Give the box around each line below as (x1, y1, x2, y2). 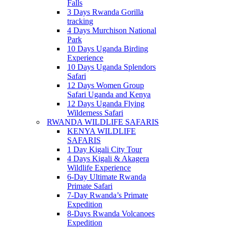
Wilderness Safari (67, 108, 123, 117)
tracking (67, 17, 93, 25)
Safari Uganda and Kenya (67, 90, 151, 99)
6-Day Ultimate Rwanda (67, 173, 146, 181)
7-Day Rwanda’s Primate (67, 191, 148, 199)
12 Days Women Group (67, 81, 144, 90)
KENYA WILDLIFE (67, 127, 136, 135)
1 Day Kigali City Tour (67, 145, 142, 154)
